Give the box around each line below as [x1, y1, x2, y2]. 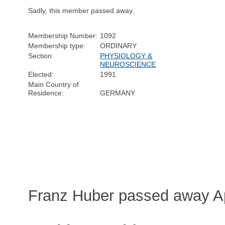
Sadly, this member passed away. [28, 6, 135, 15]
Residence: [28, 88, 64, 97]
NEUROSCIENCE [100, 60, 156, 68]
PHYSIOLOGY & [100, 51, 153, 60]
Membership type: [28, 41, 86, 50]
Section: [28, 51, 54, 60]
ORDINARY [100, 41, 137, 50]
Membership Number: [28, 31, 98, 40]
